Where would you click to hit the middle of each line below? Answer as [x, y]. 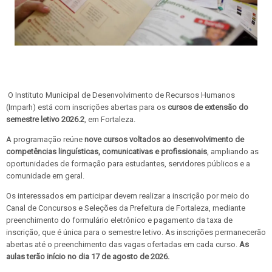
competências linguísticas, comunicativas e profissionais [107, 152]
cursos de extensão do [208, 107]
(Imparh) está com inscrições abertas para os [87, 107]
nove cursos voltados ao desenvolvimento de [164, 140]
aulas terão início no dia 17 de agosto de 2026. [88, 257]
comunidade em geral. [45, 176]
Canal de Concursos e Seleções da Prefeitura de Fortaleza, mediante [126, 208]
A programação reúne [45, 140]
